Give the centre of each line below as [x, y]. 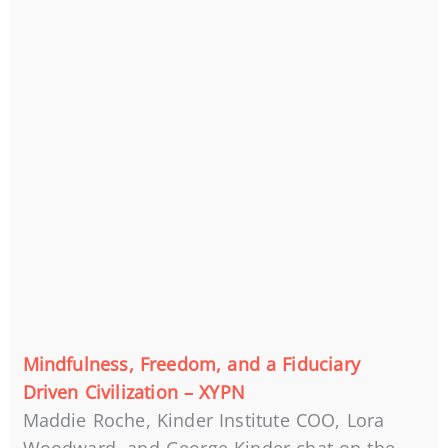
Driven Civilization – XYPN [133, 392]
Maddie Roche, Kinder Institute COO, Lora [203, 420]
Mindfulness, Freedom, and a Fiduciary [191, 364]
